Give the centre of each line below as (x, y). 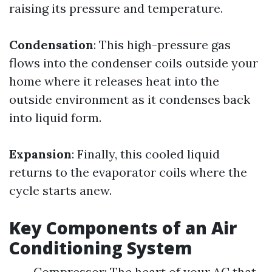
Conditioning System (100, 248)
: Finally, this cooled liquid (146, 154)
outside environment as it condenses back (130, 99)
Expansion (40, 154)
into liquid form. (55, 117)
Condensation (51, 45)
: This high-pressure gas (162, 45)
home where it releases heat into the (114, 81)
